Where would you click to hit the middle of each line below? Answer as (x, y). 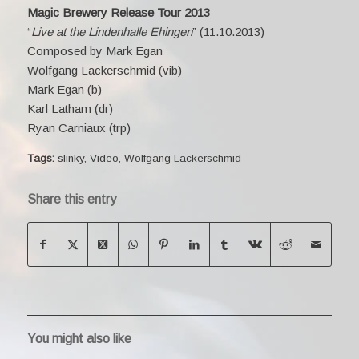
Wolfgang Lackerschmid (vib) (104, 70)
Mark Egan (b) (64, 89)
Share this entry (71, 199)
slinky (71, 158)
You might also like (79, 338)
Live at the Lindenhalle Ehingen (111, 31)
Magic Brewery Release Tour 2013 (118, 12)
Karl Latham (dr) (70, 108)
